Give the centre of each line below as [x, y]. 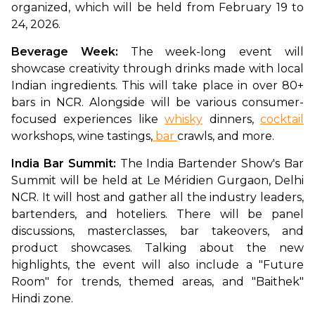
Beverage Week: [71, 52]
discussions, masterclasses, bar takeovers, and [157, 231]
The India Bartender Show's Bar [212, 164]
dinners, [232, 120]
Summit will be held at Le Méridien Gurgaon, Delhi [157, 181]
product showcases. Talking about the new [157, 248]
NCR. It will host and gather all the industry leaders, [157, 198]
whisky [184, 120]
